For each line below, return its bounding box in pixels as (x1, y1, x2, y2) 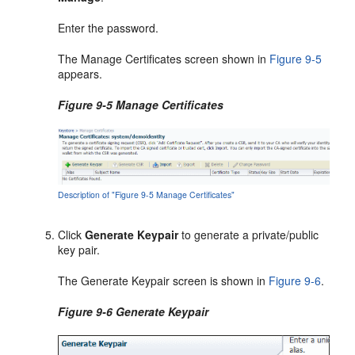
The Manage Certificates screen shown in (58, 50, 270, 67)
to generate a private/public (178, 227, 319, 243)
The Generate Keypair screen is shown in (58, 273, 269, 289)
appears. (58, 65, 103, 82)
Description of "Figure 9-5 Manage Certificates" (58, 189, 235, 201)
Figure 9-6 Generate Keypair (58, 303, 209, 320)
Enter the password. (58, 19, 159, 36)
